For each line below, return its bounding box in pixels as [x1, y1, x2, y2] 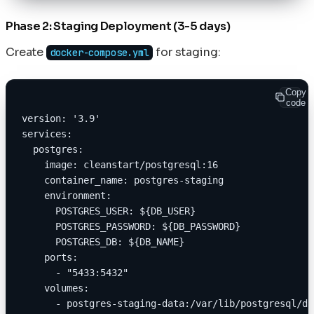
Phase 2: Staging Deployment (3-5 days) [6, 18, 231, 34]
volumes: [22, 282, 89, 294]
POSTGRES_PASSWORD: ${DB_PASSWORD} [22, 220, 240, 232]
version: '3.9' [22, 112, 100, 124]
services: [22, 128, 72, 139]
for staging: [153, 44, 221, 60]
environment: [22, 189, 111, 201]
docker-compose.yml [50, 46, 149, 59]
